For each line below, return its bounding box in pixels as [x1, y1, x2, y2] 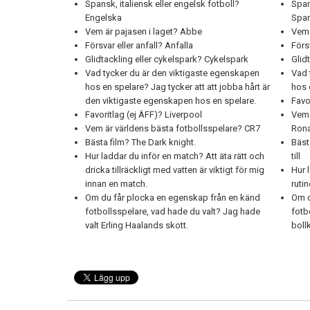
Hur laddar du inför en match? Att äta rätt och [85, 151, 264, 161]
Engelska [85, 12, 124, 23]
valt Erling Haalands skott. [85, 220, 188, 230]
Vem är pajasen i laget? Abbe [85, 26, 204, 37]
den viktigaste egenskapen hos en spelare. [85, 95, 256, 106]
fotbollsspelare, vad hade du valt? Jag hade [85, 206, 260, 217]
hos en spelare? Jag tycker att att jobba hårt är [85, 82, 270, 92]
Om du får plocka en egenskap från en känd [85, 192, 260, 203]
